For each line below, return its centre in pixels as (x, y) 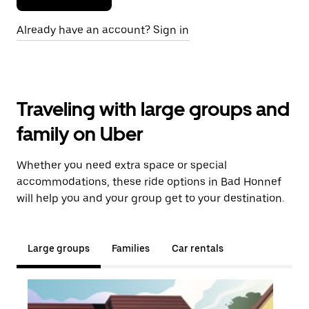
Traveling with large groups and (153, 109)
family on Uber (80, 134)
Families (131, 248)
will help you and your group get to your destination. (150, 198)
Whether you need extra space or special (122, 165)
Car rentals (198, 248)
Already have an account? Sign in (103, 30)
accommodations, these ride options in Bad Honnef (149, 182)
